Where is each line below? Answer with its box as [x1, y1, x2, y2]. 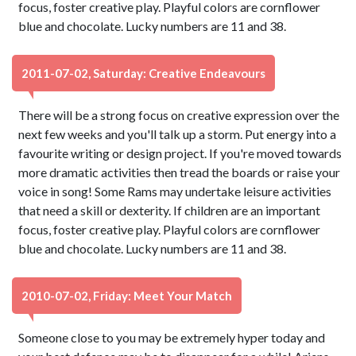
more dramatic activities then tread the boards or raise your [18, 164, 341, 180]
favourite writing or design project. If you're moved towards [18, 145, 342, 161]
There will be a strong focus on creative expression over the [18, 107, 340, 122]
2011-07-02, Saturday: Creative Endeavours [21, 66, 265, 80]
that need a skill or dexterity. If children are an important [18, 203, 321, 218]
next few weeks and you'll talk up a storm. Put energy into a [18, 126, 337, 141]
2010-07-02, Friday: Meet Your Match [21, 288, 232, 303]
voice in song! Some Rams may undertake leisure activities [18, 184, 332, 199]
